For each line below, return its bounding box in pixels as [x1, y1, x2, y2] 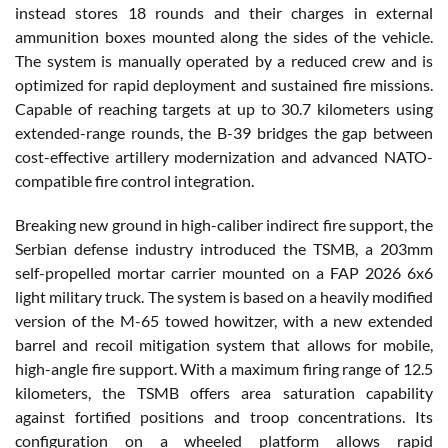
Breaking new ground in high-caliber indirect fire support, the [15, 215, 433, 235]
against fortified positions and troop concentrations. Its [15, 407, 433, 427]
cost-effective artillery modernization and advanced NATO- [15, 147, 433, 167]
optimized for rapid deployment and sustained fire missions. [15, 75, 433, 95]
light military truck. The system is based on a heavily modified [15, 287, 433, 307]
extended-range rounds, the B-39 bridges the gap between [15, 123, 433, 143]
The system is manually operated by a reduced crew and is [15, 51, 433, 71]
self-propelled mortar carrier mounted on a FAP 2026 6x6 [15, 263, 433, 283]
